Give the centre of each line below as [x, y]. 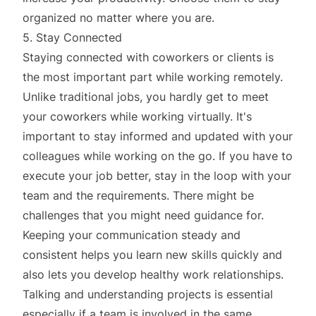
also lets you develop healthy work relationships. [153, 274]
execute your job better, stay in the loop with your [157, 175]
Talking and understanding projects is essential [148, 294]
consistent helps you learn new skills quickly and [152, 254]
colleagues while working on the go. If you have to [158, 156]
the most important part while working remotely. [153, 77]
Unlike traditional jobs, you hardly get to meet [146, 96]
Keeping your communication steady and [132, 235]
